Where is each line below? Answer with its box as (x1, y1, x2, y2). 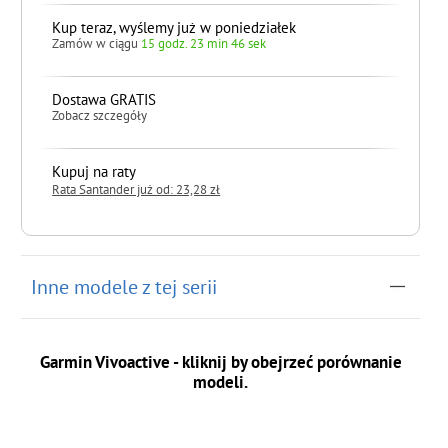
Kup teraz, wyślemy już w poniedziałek (52, 17, 297, 37)
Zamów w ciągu (52, 34, 142, 52)
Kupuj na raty (52, 161, 137, 181)
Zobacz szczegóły (52, 106, 148, 124)
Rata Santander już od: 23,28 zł (52, 180, 221, 198)
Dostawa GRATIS (52, 89, 157, 109)
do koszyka (87, 255, 156, 275)
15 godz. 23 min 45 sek (141, 34, 267, 52)
